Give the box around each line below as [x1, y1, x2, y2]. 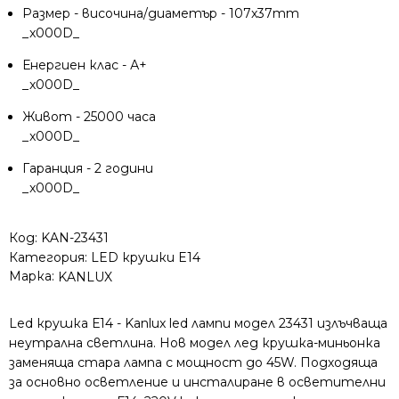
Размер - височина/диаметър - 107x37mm [22, 5, 299, 21]
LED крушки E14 [91, 249, 200, 265]
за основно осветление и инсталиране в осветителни [9, 373, 386, 390]
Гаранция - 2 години [22, 160, 153, 176]
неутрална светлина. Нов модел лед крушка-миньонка [9, 334, 380, 351]
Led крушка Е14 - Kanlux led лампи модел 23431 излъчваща [9, 314, 387, 331]
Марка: [9, 268, 58, 284]
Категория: [9, 249, 91, 265]
